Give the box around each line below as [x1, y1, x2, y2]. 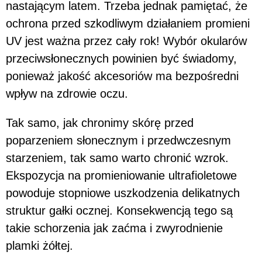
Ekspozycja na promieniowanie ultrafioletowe [6, 169, 237, 182]
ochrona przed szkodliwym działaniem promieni [6, 17, 250, 30]
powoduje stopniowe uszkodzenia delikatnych [6, 187, 240, 200]
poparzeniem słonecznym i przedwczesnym [6, 134, 231, 147]
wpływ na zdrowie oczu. [6, 87, 132, 101]
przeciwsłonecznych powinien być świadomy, [6, 52, 237, 65]
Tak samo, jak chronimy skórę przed [6, 116, 194, 130]
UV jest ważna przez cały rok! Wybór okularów [6, 35, 247, 48]
